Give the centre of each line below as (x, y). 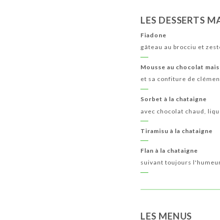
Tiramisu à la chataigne (177, 131)
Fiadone (154, 35)
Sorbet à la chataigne (174, 99)
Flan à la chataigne (169, 151)
